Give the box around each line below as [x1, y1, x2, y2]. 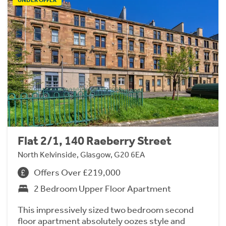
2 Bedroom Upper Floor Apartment [34, 183, 171, 195]
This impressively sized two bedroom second [18, 204, 194, 216]
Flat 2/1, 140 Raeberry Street [18, 134, 172, 148]
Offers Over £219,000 [34, 167, 121, 179]
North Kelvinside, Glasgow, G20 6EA [18, 150, 145, 160]
